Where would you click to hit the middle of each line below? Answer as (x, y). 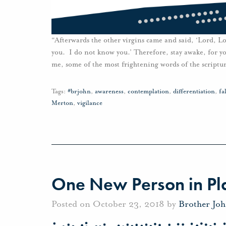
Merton (62, 103)
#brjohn (79, 92)
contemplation (148, 92)
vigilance (90, 103)
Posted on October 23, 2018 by (115, 204)
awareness (109, 92)
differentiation (194, 92)
